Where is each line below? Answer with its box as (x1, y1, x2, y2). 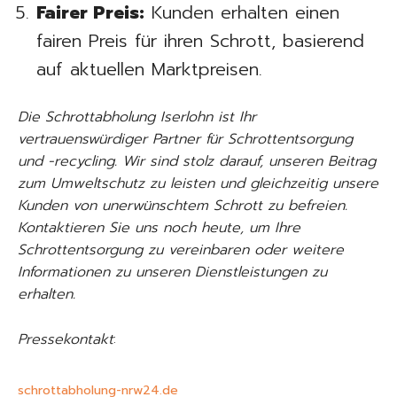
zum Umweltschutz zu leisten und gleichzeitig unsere (18, 172, 378, 194)
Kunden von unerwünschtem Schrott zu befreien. (18, 194, 347, 216)
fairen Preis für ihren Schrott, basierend (36, 27, 364, 54)
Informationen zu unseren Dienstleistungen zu (18, 261, 327, 283)
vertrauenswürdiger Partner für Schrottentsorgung (18, 128, 353, 150)
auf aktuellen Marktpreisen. (36, 55, 262, 82)
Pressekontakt (18, 328, 113, 350)
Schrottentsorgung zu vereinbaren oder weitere (18, 238, 344, 261)
